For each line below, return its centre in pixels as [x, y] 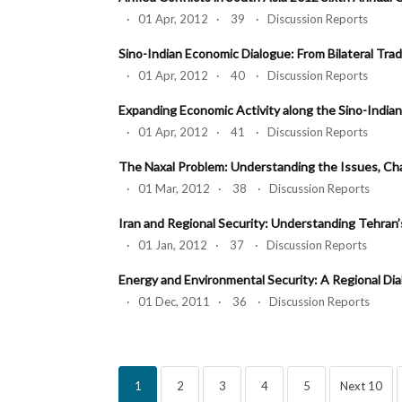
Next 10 [361, 386]
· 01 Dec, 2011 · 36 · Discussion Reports [244, 301]
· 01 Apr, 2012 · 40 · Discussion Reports [243, 75]
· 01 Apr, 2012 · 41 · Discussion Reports [243, 132]
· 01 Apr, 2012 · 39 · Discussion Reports [243, 19]
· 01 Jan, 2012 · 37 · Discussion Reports [243, 245]
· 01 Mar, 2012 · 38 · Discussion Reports [244, 188]
